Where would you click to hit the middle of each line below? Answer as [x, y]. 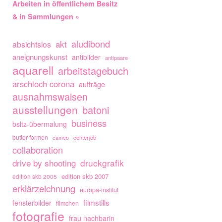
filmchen [67, 203]
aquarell [33, 70]
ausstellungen [45, 109]
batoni [96, 110]
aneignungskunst [40, 56]
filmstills [96, 202]
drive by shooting [44, 163]
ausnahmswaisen [50, 96]
